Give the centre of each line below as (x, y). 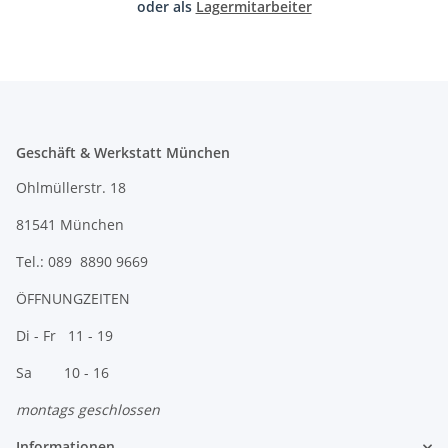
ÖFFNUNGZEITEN (73, 299)
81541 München (70, 225)
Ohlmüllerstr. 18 (71, 188)
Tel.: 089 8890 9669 (82, 262)
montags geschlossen (88, 410)
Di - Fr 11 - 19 (64, 336)
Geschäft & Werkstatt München (123, 153)
